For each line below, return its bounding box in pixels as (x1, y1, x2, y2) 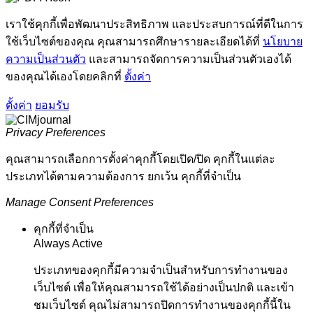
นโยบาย (263, 36, 303, 48)
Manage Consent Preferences (6, 196, 154, 209)
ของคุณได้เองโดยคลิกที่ (6, 71, 124, 83)
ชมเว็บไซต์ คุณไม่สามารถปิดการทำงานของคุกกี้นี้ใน (34, 299, 291, 312)
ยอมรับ (35, 99, 69, 112)
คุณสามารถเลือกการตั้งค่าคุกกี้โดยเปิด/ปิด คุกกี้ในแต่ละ (6, 153, 275, 166)
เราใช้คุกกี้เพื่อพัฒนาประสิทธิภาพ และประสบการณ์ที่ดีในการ (6, 18, 303, 31)
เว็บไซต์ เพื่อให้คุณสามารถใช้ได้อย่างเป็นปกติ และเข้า (34, 282, 294, 294)
